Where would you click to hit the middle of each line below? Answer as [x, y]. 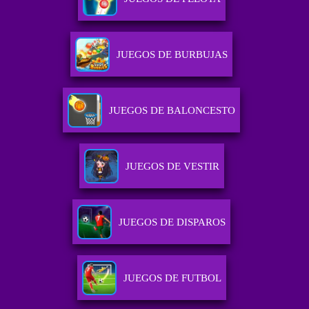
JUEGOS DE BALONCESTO [172, 111]
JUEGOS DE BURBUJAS [172, 55]
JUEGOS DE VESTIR [172, 167]
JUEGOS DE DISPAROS [172, 222]
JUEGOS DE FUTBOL [172, 278]
